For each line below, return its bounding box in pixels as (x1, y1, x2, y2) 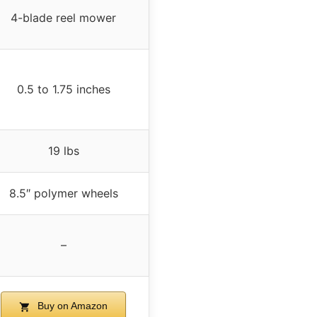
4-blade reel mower (11, 11, 116, 25)
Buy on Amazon (34, 300, 108, 312)
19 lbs (47, 144, 79, 158)
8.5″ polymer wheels (8, 186, 118, 201)
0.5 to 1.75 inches (16, 82, 110, 97)
